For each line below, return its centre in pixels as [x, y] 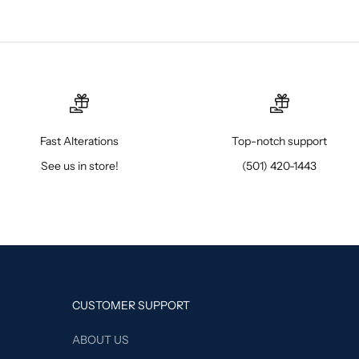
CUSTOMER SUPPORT [131, 306]
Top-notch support [280, 141]
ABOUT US [100, 340]
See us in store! [79, 166]
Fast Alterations [80, 141]
